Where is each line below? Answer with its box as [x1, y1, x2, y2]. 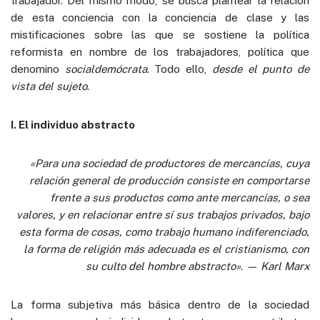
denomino [11, 62, 65, 75]
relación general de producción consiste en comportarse [29, 174, 309, 186]
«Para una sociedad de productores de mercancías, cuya [30, 156, 309, 169]
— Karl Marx [246, 259, 309, 272]
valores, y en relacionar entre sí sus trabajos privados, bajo [16, 208, 309, 221]
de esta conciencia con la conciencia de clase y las [11, 11, 309, 24]
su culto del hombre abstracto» [86, 259, 241, 272]
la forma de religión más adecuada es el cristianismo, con [24, 242, 309, 255]
